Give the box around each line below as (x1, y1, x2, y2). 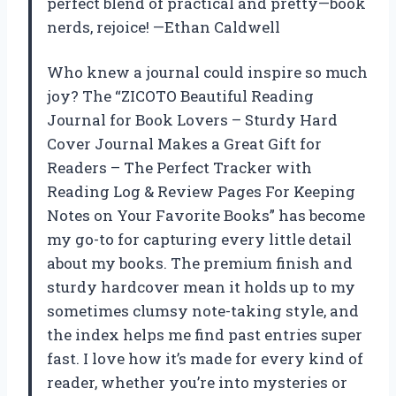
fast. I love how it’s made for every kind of (47, 347, 363, 369)
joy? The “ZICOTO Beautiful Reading (47, 85, 314, 106)
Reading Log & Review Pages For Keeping (47, 180, 355, 202)
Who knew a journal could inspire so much (47, 61, 368, 82)
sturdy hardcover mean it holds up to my (47, 276, 355, 297)
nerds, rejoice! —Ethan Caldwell (47, 16, 280, 37)
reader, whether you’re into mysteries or (47, 371, 347, 392)
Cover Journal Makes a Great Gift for (47, 133, 322, 154)
